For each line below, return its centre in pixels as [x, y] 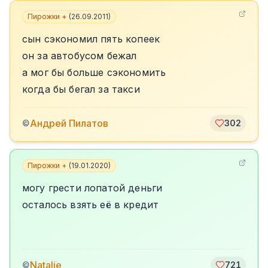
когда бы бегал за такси [81, 89]
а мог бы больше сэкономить [94, 72]
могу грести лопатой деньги [92, 188]
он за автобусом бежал [80, 56]
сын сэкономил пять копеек [91, 39]
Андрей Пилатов [69, 123]
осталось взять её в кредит [91, 205]
